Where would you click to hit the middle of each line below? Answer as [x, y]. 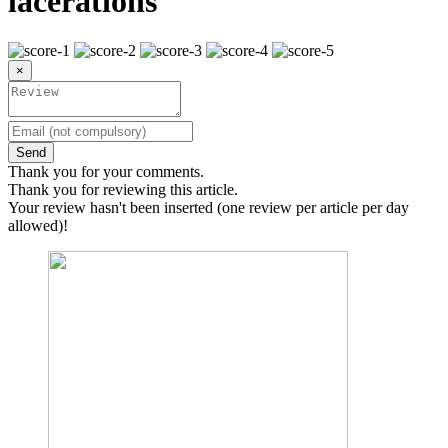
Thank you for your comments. [106, 171]
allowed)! [38, 225]
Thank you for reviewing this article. [123, 189]
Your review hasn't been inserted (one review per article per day [208, 207]
